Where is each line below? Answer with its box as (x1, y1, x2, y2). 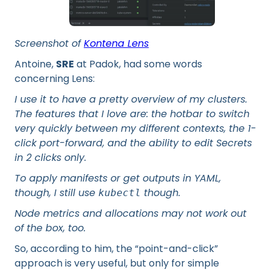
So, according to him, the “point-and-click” (15, 242, 218, 256)
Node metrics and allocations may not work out (15, 206, 246, 220)
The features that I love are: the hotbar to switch (15, 107, 250, 121)
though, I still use (15, 186, 98, 200)
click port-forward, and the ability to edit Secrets (15, 136, 252, 150)
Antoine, (15, 57, 56, 71)
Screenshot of (15, 36, 84, 50)
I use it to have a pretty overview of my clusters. (15, 92, 247, 106)
